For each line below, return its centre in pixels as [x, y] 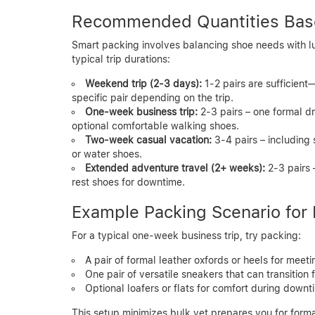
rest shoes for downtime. [128, 182]
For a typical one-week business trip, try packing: [186, 235]
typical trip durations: [121, 59]
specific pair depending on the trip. [153, 97]
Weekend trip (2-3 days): [143, 83]
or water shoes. [107, 154]
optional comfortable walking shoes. [155, 126]
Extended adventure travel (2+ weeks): [175, 168]
